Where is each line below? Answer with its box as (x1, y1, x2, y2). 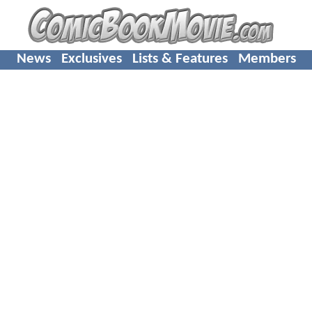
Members (237, 51, 296, 66)
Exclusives (61, 51, 122, 66)
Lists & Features (132, 51, 228, 66)
